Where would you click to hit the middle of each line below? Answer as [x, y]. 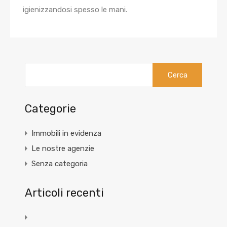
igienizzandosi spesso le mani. [75, 10]
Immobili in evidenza [66, 133]
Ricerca [165, 67]
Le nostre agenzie [63, 148]
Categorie [50, 109]
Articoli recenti [64, 193]
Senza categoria [60, 164]
